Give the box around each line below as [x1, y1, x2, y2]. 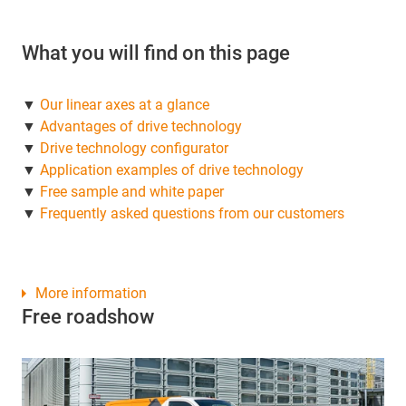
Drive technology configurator [40, 139, 228, 157]
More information [35, 284, 147, 302]
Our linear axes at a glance [40, 95, 209, 113]
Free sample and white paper [40, 182, 224, 200]
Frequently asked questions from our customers [40, 204, 344, 222]
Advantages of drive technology [40, 117, 242, 135]
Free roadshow [22, 304, 154, 328]
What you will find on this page [22, 41, 290, 64]
